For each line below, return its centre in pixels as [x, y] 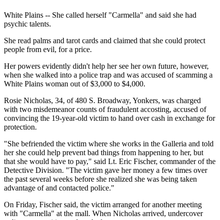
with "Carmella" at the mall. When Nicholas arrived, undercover [103, 214]
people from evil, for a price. [48, 50]
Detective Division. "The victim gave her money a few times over [106, 170]
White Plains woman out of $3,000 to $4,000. [75, 84]
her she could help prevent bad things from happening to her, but [104, 153]
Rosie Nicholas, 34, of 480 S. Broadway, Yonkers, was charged [102, 101]
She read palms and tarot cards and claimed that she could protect [105, 41]
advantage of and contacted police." [59, 188]
